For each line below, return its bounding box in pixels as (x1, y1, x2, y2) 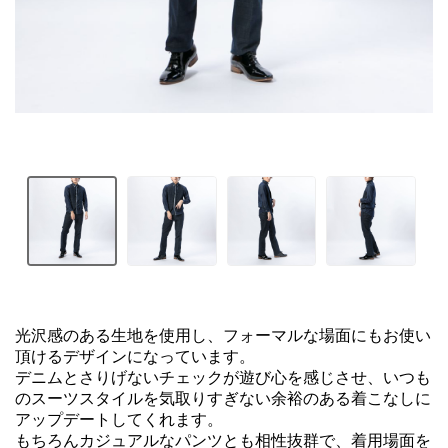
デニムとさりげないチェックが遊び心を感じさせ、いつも (15, 368, 431, 386)
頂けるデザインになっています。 (15, 347, 255, 365)
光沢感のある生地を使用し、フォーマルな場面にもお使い (15, 326, 431, 344)
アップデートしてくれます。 (15, 410, 223, 428)
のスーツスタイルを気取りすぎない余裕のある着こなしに (15, 389, 431, 407)
